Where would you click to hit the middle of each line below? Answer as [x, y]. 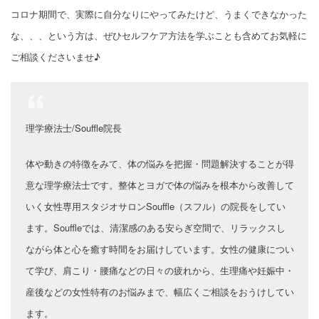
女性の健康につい [257, 249]
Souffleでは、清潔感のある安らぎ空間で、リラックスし [169, 227]
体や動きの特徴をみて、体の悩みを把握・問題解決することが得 [160, 163]
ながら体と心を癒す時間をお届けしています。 [123, 249]
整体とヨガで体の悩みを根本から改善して [206, 184]
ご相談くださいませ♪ [56, 56]
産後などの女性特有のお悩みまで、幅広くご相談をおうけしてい [160, 291]
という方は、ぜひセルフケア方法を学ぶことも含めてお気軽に [177, 35]
